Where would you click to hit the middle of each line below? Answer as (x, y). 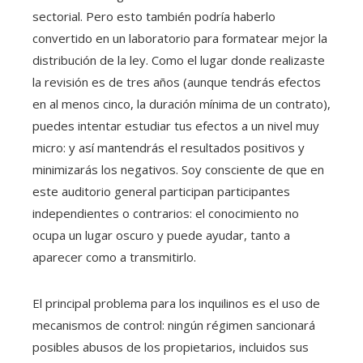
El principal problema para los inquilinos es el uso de (176, 303)
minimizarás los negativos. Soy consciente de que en (178, 170)
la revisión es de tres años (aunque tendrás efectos (177, 82)
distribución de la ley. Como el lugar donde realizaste (179, 60)
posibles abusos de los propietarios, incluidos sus (171, 347)
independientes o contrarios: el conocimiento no (166, 214)
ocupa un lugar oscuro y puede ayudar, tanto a (161, 235)
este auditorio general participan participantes (161, 192)
